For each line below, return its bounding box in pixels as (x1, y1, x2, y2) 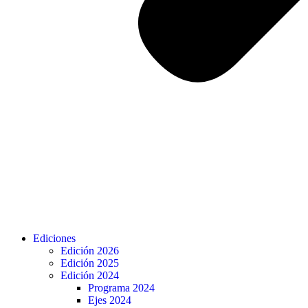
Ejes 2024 (88, 294, 131, 306)
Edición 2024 (60, 269, 119, 281)
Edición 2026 (60, 245, 119, 256)
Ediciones (33, 232, 76, 244)
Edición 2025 (60, 257, 119, 269)
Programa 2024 (88, 282, 155, 294)
